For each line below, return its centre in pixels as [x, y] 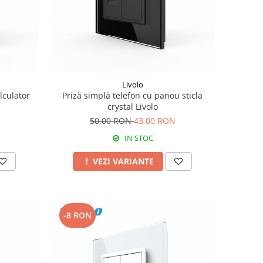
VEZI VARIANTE [124, 161]
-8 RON [77, 215]
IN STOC [138, 138]
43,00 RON [154, 120]
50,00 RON [112, 120]
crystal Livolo [132, 106]
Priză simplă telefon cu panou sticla [133, 95]
